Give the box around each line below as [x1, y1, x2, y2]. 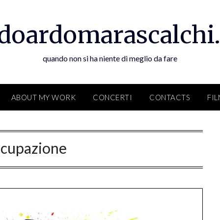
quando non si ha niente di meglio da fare [43, 54, 177, 63]
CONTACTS [149, 93, 190, 102]
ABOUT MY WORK [11, 93, 76, 102]
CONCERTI [93, 93, 132, 102]
